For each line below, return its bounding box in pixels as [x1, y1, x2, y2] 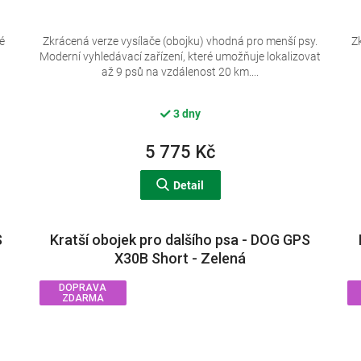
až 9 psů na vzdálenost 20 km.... [102, 65, 259, 79]
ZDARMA [61, 293, 104, 305]
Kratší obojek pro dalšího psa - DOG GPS [50, 231, 311, 249]
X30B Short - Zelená [114, 250, 247, 268]
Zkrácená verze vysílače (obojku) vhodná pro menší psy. [43, 35, 318, 48]
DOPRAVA [59, 282, 107, 294]
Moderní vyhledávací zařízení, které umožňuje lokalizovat [39, 50, 322, 64]
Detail [173, 179, 205, 193]
